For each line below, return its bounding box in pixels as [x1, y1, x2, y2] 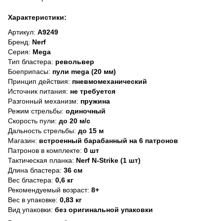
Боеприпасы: [8, 67, 50, 75]
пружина [78, 97, 110, 105]
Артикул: [8, 28, 36, 36]
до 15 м [76, 126, 104, 135]
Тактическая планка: [8, 156, 74, 164]
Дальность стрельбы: [8, 126, 76, 135]
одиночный [64, 107, 106, 115]
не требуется [68, 87, 115, 95]
